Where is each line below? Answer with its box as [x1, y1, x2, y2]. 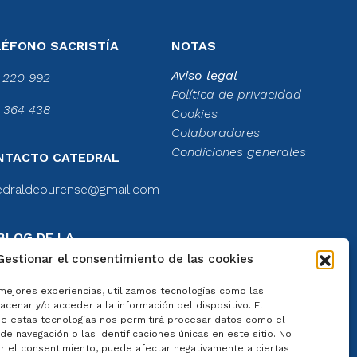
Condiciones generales [171, 143, 306, 159]
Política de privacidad [171, 86, 301, 102]
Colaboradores [171, 124, 260, 140]
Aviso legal [171, 67, 237, 83]
